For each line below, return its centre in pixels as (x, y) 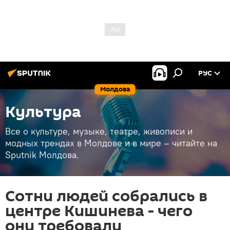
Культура (43, 112)
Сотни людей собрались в (106, 196)
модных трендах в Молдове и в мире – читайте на (111, 143)
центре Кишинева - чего (99, 211)
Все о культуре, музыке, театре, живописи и (99, 131)
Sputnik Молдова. (42, 155)
